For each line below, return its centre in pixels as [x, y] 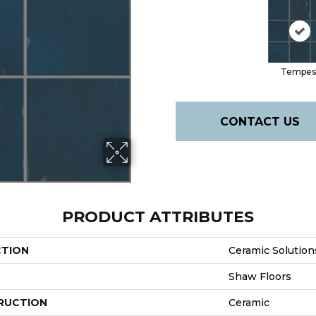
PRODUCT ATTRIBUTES [158, 217]
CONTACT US [260, 121]
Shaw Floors [260, 277]
